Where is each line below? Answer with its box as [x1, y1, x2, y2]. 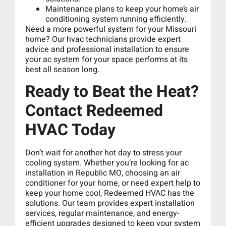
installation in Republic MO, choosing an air [25, 166, 180, 179]
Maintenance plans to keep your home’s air [45, 3, 199, 16]
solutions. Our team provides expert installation [25, 197, 195, 209]
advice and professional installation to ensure [25, 43, 189, 56]
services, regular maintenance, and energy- [25, 207, 179, 219]
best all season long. [25, 64, 99, 76]
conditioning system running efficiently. [45, 13, 187, 26]
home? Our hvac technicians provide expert [25, 33, 181, 46]
